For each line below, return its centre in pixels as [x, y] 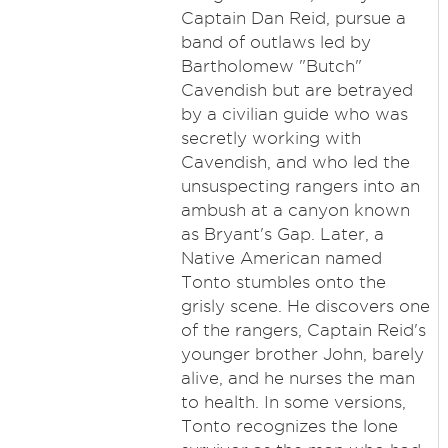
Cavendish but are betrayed [296, 90]
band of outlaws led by [275, 42]
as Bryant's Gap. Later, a [282, 234]
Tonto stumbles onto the [283, 282]
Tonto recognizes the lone [289, 426]
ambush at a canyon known [295, 210]
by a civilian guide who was [294, 114]
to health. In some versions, [293, 402]
